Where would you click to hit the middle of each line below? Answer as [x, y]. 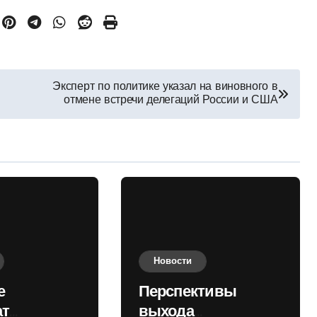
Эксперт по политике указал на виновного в [165, 87]
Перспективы [187, 293]
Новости [172, 262]
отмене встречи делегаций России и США [171, 101]
